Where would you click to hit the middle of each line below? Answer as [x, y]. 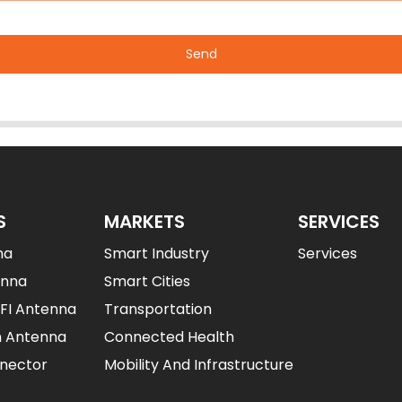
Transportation [158, 309]
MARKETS [144, 221]
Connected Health [169, 336]
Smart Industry [157, 253]
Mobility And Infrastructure [199, 364]
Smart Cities [147, 281]
